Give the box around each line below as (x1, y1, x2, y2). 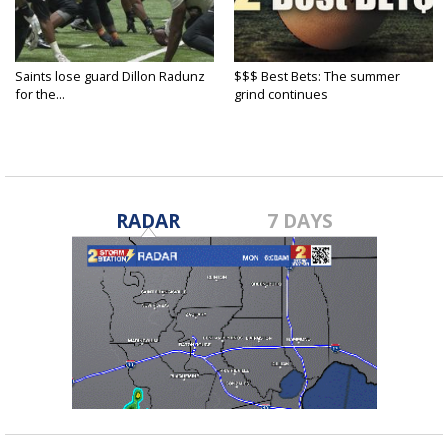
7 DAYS (267, 207, 334, 235)
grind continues (234, 85, 328, 104)
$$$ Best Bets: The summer (234, 67, 400, 86)
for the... (15, 85, 65, 104)
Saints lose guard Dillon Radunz (15, 67, 205, 86)
